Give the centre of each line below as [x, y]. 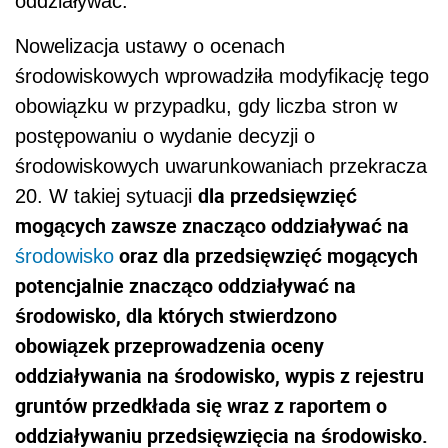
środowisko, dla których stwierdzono [176, 316]
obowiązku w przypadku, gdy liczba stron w [206, 106]
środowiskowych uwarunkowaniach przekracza [221, 166]
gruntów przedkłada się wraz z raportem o [201, 406]
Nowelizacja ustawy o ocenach [150, 46]
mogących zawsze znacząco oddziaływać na [212, 226]
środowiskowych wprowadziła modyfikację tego [222, 76]
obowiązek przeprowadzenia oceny [169, 346]
